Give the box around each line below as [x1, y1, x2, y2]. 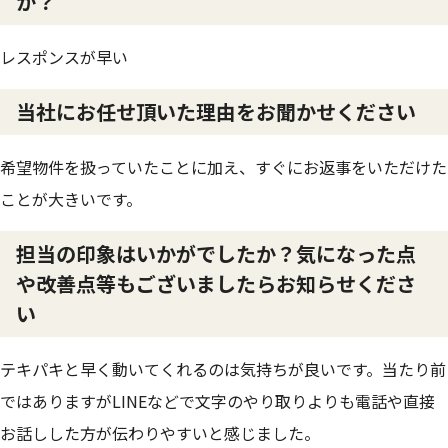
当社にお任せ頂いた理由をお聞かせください [16, 97, 416, 126]
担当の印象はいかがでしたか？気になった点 [16, 239, 416, 268]
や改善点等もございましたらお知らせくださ [16, 269, 416, 298]
